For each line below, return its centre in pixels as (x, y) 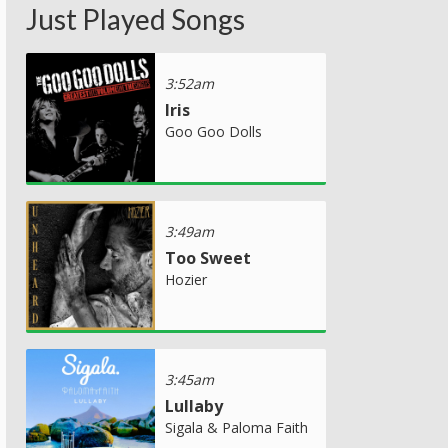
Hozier (186, 279)
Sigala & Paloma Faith (236, 427)
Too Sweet (208, 257)
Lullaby (194, 405)
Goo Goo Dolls (213, 131)
